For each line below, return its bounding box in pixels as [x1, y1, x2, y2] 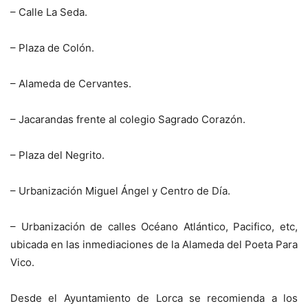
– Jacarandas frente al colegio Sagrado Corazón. [10, 113, 245, 126]
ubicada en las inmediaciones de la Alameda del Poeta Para [10, 238, 298, 252]
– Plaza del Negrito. [10, 148, 104, 162]
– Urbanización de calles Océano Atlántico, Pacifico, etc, [10, 220, 298, 234]
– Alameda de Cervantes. [10, 77, 131, 91]
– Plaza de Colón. [10, 41, 94, 55]
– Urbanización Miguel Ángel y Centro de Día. [10, 184, 230, 198]
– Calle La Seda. [10, 5, 87, 19]
